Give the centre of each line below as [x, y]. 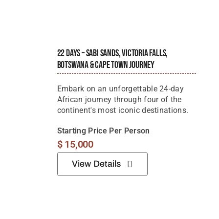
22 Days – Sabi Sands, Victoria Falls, [112, 54]
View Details [96, 164]
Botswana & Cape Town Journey [106, 65]
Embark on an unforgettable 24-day [120, 89]
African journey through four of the [119, 100]
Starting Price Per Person [103, 131]
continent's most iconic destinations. [123, 110]
